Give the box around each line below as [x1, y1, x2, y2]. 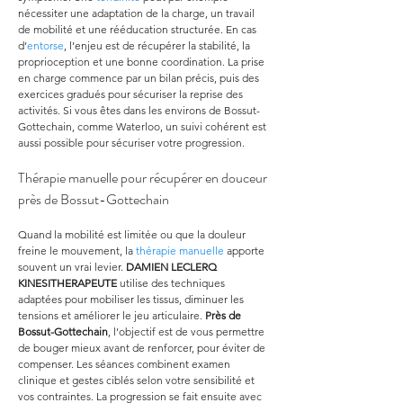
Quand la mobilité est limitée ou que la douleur [18, 228, 248, 241]
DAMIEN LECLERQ [126, 260, 219, 273]
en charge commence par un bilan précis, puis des [18, 71, 262, 85]
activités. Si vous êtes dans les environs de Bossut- [18, 103, 260, 117]
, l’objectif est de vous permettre [108, 325, 267, 338]
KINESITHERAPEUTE [18, 276, 117, 290]
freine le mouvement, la [18, 244, 136, 257]
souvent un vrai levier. [18, 260, 126, 273]
